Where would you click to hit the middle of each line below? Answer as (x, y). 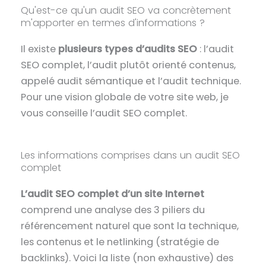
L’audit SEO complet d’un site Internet (113, 194)
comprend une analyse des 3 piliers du (113, 210)
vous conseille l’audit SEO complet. (104, 113)
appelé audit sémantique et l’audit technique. (131, 81)
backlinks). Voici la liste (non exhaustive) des (127, 258)
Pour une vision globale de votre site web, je (125, 97)
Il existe (40, 49)
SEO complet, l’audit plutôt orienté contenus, (129, 65)
